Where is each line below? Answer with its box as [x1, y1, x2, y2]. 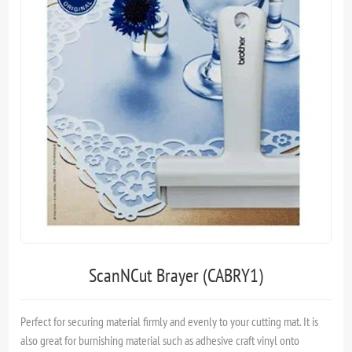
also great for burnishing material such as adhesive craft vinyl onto [20, 332, 300, 348]
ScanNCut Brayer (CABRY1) [89, 262, 263, 288]
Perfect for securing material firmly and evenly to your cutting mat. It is [20, 313, 319, 329]
